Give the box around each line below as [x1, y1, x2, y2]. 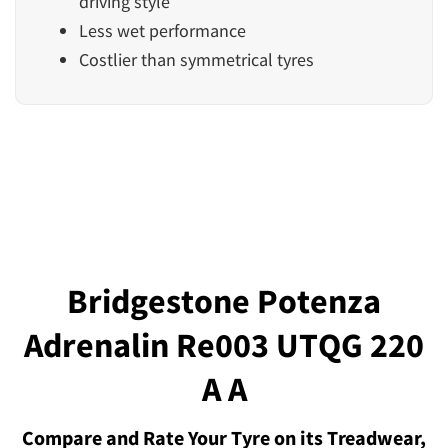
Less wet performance [79, 19, 246, 43]
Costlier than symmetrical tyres [79, 48, 314, 72]
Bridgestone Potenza [67, 280, 381, 323]
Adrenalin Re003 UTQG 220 [24, 324, 424, 367]
